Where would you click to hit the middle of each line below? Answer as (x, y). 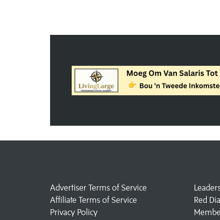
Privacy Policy (74, 212)
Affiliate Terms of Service (94, 200)
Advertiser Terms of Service (98, 188)
